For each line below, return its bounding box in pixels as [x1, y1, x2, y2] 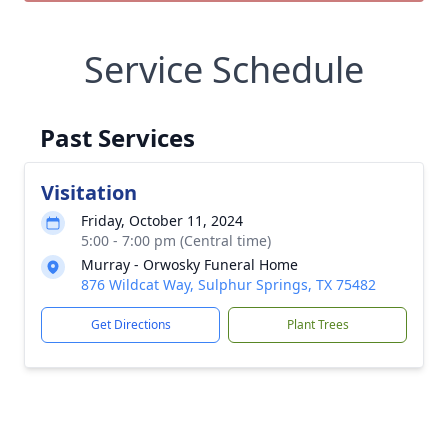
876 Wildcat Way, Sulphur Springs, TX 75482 [81, 275, 376, 294]
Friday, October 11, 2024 [81, 211, 243, 230]
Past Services [40, 121, 195, 154]
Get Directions [90, 316, 171, 333]
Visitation [41, 179, 137, 206]
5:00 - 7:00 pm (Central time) [81, 231, 271, 250]
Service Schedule [84, 45, 364, 94]
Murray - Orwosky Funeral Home [81, 255, 298, 274]
